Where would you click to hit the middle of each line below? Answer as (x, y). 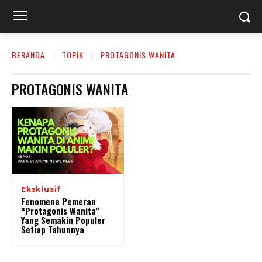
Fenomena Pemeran (58, 201)
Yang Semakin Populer (63, 220)
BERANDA (28, 55)
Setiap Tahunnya (53, 230)
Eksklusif (41, 189)
